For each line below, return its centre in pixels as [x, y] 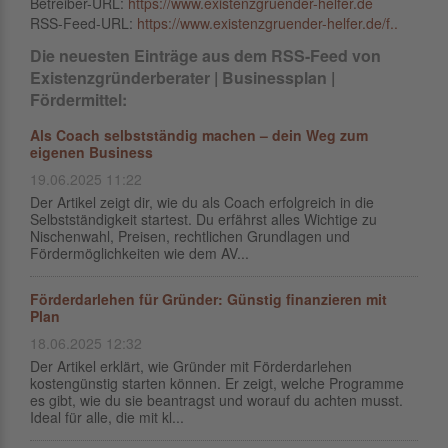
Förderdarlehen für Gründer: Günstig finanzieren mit [208, 299]
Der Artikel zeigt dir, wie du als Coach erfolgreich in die [202, 202]
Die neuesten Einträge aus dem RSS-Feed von [205, 55]
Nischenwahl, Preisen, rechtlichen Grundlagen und [190, 236]
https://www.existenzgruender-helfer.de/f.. [267, 23]
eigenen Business [91, 152]
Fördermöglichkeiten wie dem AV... [139, 253]
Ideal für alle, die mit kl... [107, 417]
